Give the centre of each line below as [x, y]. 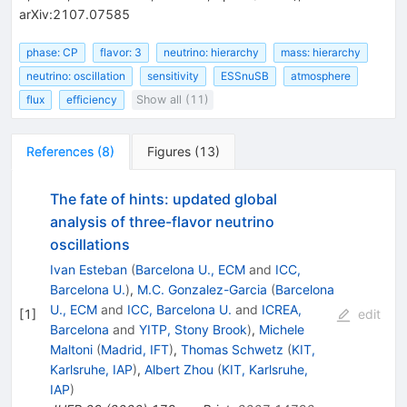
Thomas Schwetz [232, 350]
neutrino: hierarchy [211, 52]
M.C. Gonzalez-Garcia [202, 290]
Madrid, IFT [134, 350]
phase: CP [52, 52]
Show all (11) [173, 100]
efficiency [92, 100]
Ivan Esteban [88, 270]
